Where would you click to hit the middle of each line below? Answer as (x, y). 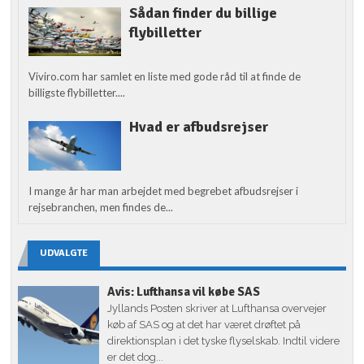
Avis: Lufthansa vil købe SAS (184, 291)
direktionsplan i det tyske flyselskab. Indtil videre (224, 340)
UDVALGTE (64, 253)
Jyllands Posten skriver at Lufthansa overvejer (217, 308)
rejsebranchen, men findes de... (101, 207)
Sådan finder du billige (203, 13)
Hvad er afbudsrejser (198, 127)
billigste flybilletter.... (77, 93)
